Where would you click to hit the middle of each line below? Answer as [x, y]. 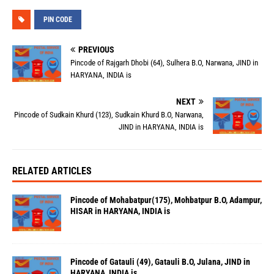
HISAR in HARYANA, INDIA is [120, 211]
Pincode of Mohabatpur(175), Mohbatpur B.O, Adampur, [166, 200]
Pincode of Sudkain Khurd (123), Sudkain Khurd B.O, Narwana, [109, 115]
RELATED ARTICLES [52, 171]
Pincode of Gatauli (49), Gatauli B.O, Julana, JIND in [160, 262]
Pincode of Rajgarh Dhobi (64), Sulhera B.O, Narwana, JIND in [164, 63]
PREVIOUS [96, 50]
